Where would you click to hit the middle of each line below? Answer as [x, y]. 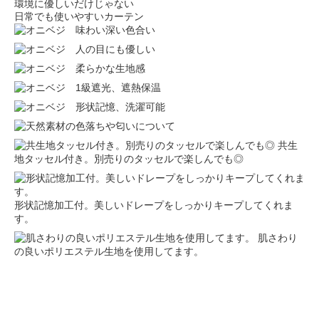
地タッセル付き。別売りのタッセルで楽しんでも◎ [129, 159]
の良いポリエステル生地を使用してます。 [109, 252]
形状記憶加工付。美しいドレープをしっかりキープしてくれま [154, 205]
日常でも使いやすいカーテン [79, 17]
